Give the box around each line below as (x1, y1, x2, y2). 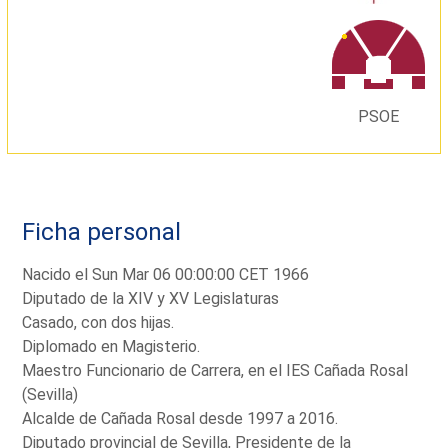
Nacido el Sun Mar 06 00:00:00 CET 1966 (22, 265, 310, 285)
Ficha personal (22, 217, 182, 246)
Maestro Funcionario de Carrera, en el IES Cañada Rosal (22, 361, 409, 381)
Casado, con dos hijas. (22, 313, 175, 333)
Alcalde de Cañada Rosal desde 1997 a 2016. (22, 409, 339, 429)
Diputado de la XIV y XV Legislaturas (22, 289, 280, 309)
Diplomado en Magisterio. (22, 337, 201, 357)
